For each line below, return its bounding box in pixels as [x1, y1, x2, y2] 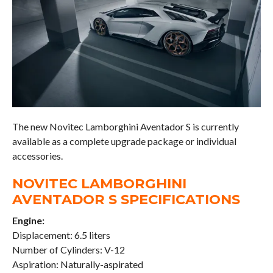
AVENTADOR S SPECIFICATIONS [12, 191, 240, 208]
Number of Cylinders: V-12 [12, 244, 125, 256]
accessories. [12, 150, 63, 162]
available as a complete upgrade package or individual [12, 135, 236, 147]
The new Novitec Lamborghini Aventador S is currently [12, 121, 239, 133]
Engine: [12, 214, 44, 227]
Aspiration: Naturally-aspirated [12, 258, 143, 271]
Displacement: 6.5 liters [12, 229, 110, 241]
